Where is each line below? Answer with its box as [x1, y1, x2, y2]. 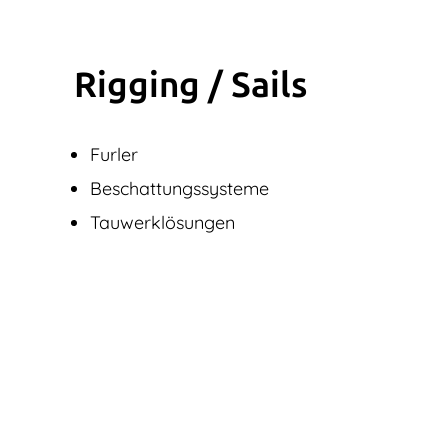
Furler [90, 142, 138, 166]
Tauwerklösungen [90, 210, 235, 234]
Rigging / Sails [74, 63, 308, 106]
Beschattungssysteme [90, 176, 269, 200]
